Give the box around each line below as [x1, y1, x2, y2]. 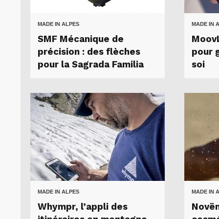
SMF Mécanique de [38, 33, 124, 44]
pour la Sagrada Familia [38, 59, 144, 70]
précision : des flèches [38, 46, 140, 57]
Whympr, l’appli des [38, 201, 128, 212]
